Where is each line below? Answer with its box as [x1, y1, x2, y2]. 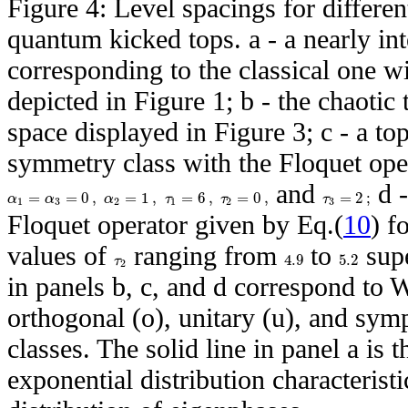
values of [7, 240, 114, 270]
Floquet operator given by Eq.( [7, 209, 343, 240]
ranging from [127, 240, 285, 270]
